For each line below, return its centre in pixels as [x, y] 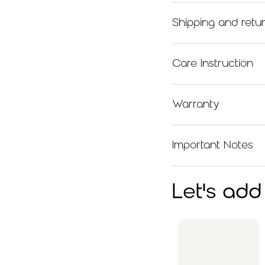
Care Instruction [213, 64]
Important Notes [213, 146]
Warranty [196, 105]
